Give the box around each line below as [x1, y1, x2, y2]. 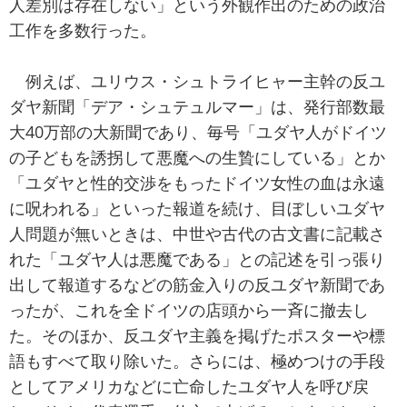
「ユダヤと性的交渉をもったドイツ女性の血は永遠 [9, 172, 385, 194]
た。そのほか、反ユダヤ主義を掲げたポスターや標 [9, 324, 385, 347]
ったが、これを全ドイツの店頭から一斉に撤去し [9, 299, 369, 322]
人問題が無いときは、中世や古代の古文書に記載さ [9, 223, 385, 245]
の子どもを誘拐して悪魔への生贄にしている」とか [9, 146, 385, 169]
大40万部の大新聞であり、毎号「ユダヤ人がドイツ [9, 121, 387, 144]
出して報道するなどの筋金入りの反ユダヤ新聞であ [9, 273, 385, 296]
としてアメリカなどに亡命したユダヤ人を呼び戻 [9, 375, 369, 398]
